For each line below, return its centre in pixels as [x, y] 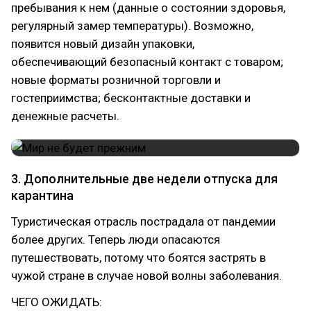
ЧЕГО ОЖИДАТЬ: [57, 302]
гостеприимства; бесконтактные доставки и [131, 98]
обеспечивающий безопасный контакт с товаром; [147, 62]
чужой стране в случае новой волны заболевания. [146, 276]
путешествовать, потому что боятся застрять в [138, 258]
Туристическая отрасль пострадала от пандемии [143, 221]
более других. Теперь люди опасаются [116, 239]
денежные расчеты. [65, 116]
